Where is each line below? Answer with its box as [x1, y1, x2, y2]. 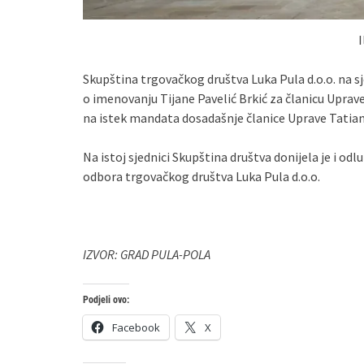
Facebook [112, 319, 160, 335]
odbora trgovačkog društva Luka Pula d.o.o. [83, 167, 320, 184]
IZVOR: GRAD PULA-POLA [83, 245, 210, 262]
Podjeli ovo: [83, 293, 129, 305]
